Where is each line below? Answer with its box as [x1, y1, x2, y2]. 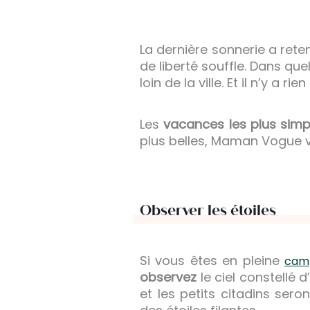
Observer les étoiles [140, 201, 276, 220]
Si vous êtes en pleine [140, 252, 284, 270]
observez [140, 268, 197, 286]
